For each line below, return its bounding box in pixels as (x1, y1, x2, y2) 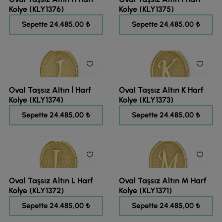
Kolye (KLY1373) (119, 95, 173, 105)
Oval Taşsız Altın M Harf (119, 176, 207, 185)
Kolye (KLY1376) (9, 4, 64, 14)
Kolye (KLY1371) (119, 186, 172, 195)
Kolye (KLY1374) (9, 95, 63, 105)
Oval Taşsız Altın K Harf (119, 85, 204, 95)
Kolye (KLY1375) (119, 4, 174, 14)
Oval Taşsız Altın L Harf (9, 176, 93, 185)
